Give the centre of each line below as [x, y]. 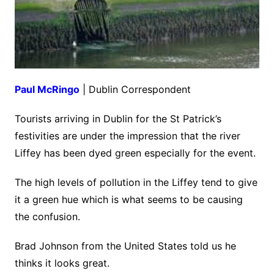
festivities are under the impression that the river [127, 136]
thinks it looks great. [62, 263]
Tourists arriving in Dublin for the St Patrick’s [118, 119]
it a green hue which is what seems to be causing [128, 200]
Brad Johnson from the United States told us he [125, 246]
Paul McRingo [47, 90]
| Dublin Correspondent [135, 90]
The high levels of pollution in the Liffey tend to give [136, 183]
